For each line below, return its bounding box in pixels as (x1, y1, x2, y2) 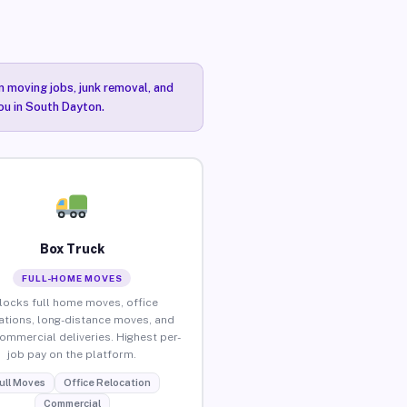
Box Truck (39, 241, 104, 256)
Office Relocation (63, 376, 151, 388)
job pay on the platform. (7, 347, 137, 361)
